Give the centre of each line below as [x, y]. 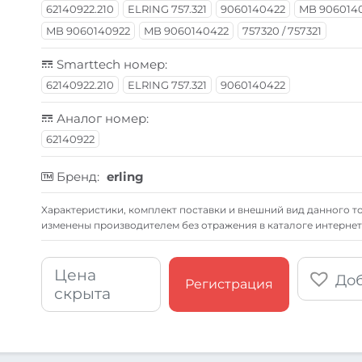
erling [126, 176]
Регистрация [229, 284]
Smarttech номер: [111, 64]
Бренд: [78, 176]
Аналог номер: [101, 118]
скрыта [83, 293]
